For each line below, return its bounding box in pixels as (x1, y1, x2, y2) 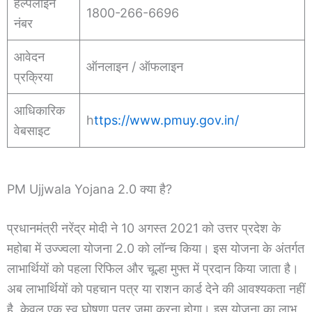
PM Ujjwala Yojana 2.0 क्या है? (7, 181, 172, 196)
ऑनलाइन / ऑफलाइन (86, 58, 183, 74)
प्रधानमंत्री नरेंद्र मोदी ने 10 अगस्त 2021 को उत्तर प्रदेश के (7, 220, 281, 235)
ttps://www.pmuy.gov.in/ (94, 112, 239, 127)
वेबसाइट (14, 123, 50, 138)
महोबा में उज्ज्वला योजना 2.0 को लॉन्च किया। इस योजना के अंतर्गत (7, 240, 304, 256)
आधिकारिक (14, 102, 65, 118)
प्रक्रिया (14, 69, 53, 84)
